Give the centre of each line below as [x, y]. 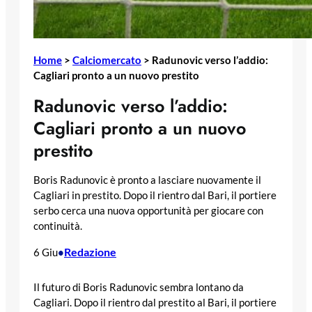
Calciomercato [107, 60]
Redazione [90, 251]
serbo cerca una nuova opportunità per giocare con [148, 211]
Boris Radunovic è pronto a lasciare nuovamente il [147, 180]
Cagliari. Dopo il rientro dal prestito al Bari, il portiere [155, 303]
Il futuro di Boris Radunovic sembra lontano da [139, 288]
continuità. [58, 226]
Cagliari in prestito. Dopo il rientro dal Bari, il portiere [155, 196]
